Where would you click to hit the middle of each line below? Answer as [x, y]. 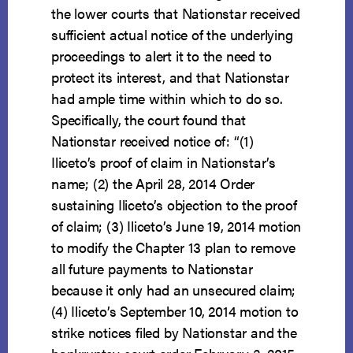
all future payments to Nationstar [152, 269]
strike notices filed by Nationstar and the [174, 333]
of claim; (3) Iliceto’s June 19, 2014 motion [176, 226]
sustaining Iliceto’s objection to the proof [174, 205]
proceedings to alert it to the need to [162, 56]
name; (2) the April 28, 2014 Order [153, 184]
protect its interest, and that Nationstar [170, 77]
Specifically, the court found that [149, 120]
